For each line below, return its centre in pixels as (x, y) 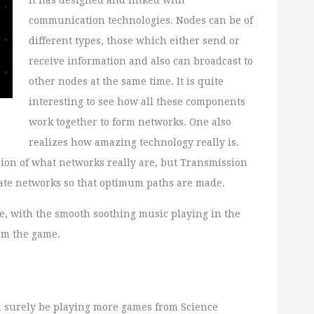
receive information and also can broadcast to (141, 61)
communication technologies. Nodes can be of (141, 21)
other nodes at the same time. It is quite (127, 82)
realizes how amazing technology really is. (134, 143)
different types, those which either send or (135, 41)
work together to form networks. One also (130, 122)
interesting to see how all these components (137, 102)
